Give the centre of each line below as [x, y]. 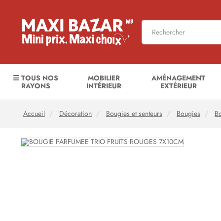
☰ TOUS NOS [36, 78]
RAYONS [36, 86]
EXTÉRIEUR [178, 86]
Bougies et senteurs [134, 114]
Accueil [34, 114]
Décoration [75, 114]
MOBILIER [104, 78]
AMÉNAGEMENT [179, 78]
